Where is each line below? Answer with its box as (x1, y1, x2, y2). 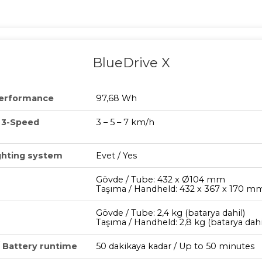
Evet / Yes (96, 150, 137, 161)
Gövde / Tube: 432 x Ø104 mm (96, 174, 225, 185)
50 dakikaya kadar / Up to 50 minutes (96, 241, 254, 252)
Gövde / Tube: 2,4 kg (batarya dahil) (96, 208, 245, 219)
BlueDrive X (92, 55, 170, 71)
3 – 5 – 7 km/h (96, 117, 154, 128)
